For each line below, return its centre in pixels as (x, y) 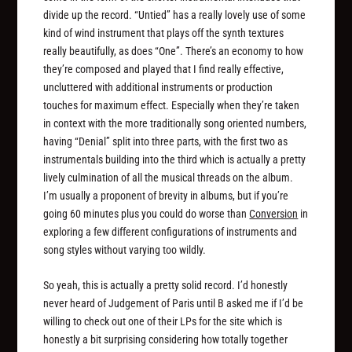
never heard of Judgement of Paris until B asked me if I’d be (174, 304)
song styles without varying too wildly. (125, 249)
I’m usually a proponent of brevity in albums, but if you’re (166, 195)
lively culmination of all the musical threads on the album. (169, 177)
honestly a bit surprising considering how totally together (166, 340)
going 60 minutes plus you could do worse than (147, 213)
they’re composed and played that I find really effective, (164, 69)
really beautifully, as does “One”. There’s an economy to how (174, 51)
